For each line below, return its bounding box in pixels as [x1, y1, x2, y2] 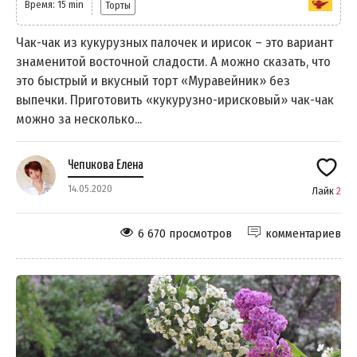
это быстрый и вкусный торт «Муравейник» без [16, 73, 290, 90]
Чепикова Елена [68, 159, 143, 173]
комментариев [265, 226, 341, 241]
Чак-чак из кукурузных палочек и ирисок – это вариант [16, 34, 333, 52]
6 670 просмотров [138, 226, 232, 241]
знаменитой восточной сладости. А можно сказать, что [16, 53, 331, 71]
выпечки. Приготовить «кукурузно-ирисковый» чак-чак [16, 92, 334, 109]
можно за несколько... [16, 111, 142, 128]
